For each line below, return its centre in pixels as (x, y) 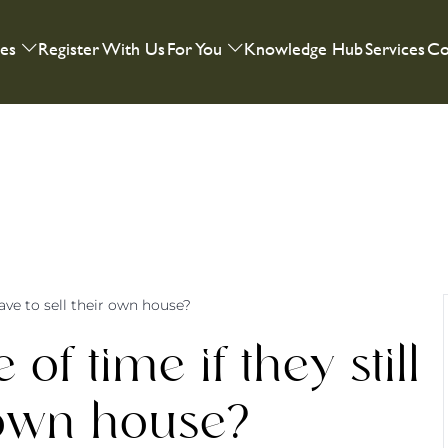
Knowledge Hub (304, 48)
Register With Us (102, 48)
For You (195, 48)
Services (395, 48)
